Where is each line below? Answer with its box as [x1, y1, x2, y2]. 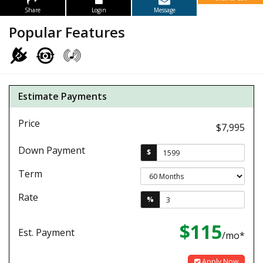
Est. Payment [18, 226, 75, 239]
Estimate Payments [18, 90, 107, 103]
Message [153, 6, 176, 14]
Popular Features [9, 22, 125, 42]
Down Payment [18, 144, 85, 157]
